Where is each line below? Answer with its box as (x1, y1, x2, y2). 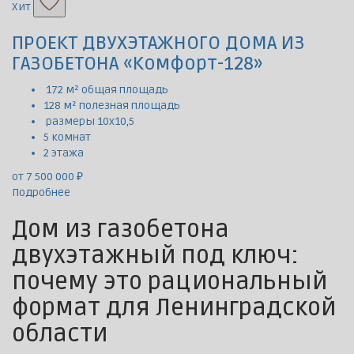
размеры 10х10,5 (43, 115, 134, 129)
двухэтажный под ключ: (12, 241, 299, 271)
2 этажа (43, 146, 84, 160)
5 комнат (43, 130, 91, 145)
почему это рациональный (12, 267, 327, 297)
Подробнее (12, 186, 70, 200)
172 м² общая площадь (43, 83, 168, 97)
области (12, 319, 107, 349)
